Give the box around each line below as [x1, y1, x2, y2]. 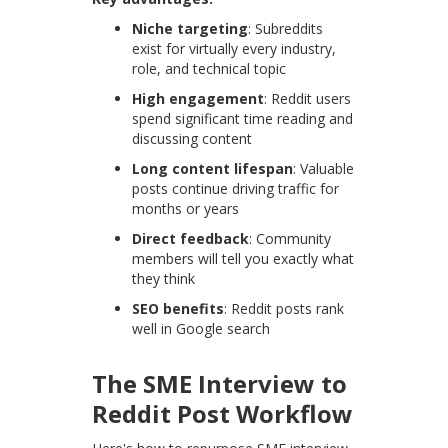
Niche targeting [132, 19, 249, 39]
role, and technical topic [132, 59, 287, 79]
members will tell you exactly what [132, 249, 355, 269]
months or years [132, 199, 240, 219]
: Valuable [293, 159, 355, 179]
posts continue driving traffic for [132, 179, 340, 199]
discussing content [132, 129, 253, 149]
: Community [249, 229, 332, 249]
